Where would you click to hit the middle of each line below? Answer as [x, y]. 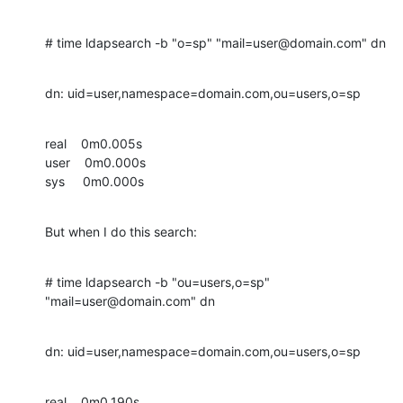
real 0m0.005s [94, 143]
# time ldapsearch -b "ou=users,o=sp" [157, 282]
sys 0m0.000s [94, 181]
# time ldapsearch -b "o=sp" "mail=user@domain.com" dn [215, 42]
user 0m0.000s [95, 162]
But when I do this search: [121, 231]
